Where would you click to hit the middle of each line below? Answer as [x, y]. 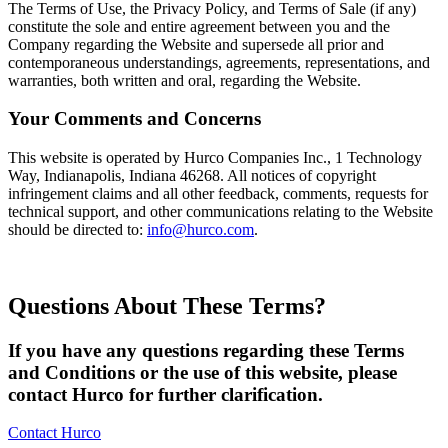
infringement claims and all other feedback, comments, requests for [218, 193]
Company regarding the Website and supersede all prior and [196, 44]
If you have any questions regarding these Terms [206, 350]
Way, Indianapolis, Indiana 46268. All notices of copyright [192, 175]
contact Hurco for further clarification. [165, 394]
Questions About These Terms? [167, 305]
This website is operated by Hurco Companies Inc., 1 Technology [215, 157]
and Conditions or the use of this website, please [202, 372]
